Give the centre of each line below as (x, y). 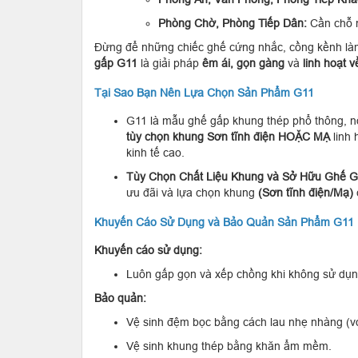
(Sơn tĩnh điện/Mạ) (306, 192)
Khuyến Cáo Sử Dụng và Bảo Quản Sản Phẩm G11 (224, 222)
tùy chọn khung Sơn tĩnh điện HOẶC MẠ (228, 136)
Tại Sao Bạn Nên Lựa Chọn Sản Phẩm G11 (204, 92)
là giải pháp (170, 63)
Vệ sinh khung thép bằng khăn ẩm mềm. (229, 346)
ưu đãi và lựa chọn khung (192, 192)
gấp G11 (116, 63)
